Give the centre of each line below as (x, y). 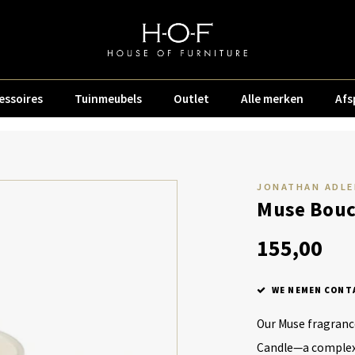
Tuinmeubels (108, 98)
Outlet (191, 98)
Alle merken (272, 98)
